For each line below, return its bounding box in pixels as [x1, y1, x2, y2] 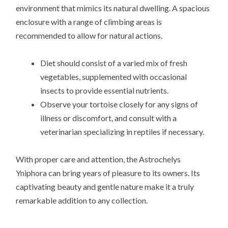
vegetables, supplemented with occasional [40, 72, 187, 82]
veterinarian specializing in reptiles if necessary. [40, 127, 205, 137]
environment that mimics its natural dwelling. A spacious [16, 3, 210, 13]
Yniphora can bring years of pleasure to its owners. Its [16, 168, 201, 178]
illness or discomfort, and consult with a [40, 113, 177, 123]
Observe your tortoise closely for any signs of [40, 99, 198, 109]
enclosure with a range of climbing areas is [16, 16, 162, 26]
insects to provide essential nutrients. [40, 85, 169, 96]
